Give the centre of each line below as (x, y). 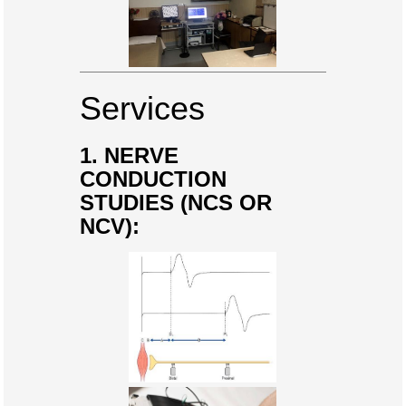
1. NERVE (129, 155)
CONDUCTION (153, 179)
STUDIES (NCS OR (175, 203)
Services (142, 108)
